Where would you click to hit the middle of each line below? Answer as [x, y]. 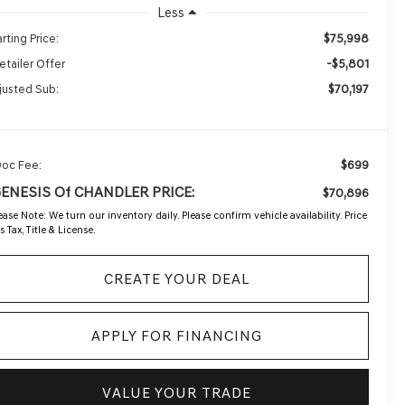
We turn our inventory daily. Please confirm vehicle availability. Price [207, 215]
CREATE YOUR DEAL [177, 278]
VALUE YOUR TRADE [177, 392]
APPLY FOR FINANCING [177, 335]
